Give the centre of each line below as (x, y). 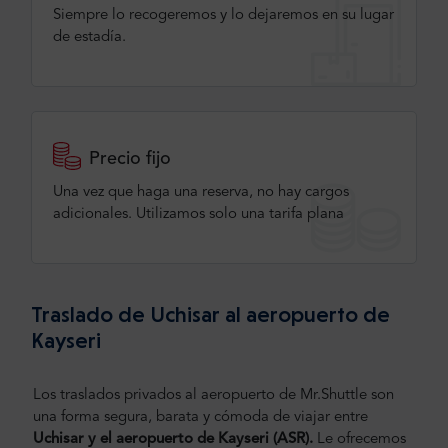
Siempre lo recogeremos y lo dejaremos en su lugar (223, 16)
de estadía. (89, 38)
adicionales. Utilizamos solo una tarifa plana (198, 215)
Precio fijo (130, 159)
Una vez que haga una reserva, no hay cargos (201, 193)
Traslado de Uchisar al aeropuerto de (210, 314)
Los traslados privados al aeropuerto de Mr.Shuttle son (213, 395)
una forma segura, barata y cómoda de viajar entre (200, 417)
